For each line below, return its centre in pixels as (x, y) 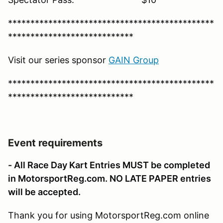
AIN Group (137, 60)
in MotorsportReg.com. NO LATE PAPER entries (110, 178)
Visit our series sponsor (58, 60)
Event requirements (55, 143)
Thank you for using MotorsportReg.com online (109, 215)
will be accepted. (44, 192)
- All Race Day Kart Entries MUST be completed (109, 165)
